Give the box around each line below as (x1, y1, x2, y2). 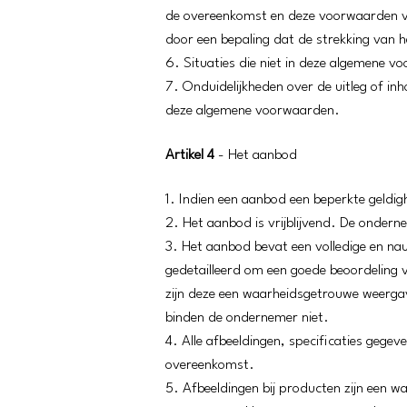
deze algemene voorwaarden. (165, 104, 340, 118)
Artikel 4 (165, 148, 214, 163)
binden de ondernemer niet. (165, 311, 329, 325)
